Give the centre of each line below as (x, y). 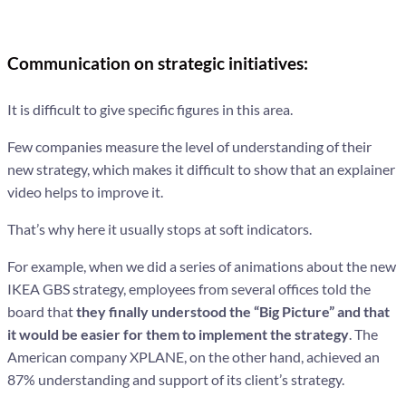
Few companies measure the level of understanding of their (189, 146)
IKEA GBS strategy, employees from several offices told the (189, 288)
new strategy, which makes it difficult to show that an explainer (201, 169)
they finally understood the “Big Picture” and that (233, 311)
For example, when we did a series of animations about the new (202, 266)
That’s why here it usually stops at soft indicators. (159, 228)
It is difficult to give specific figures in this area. (150, 109)
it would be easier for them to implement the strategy (178, 333)
